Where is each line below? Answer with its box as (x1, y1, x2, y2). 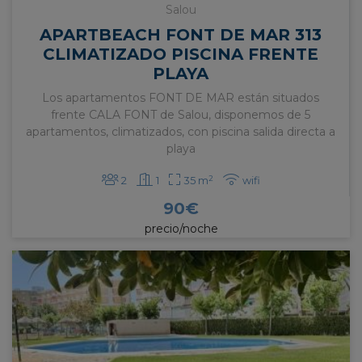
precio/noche (144, 221, 218, 237)
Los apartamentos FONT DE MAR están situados (42, 90, 319, 106)
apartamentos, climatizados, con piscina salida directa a (26, 124, 335, 140)
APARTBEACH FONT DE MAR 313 (40, 25, 322, 45)
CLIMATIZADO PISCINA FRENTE (43, 44, 318, 65)
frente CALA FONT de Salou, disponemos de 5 (51, 107, 310, 123)
